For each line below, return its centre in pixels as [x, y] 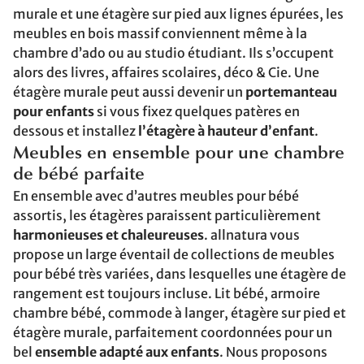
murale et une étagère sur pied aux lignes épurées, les [178, 14]
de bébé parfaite [79, 175]
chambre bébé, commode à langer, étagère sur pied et [180, 313]
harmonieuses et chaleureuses [108, 235]
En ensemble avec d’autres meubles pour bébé [156, 196]
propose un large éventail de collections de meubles [174, 254]
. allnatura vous [252, 235]
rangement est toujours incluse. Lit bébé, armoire [167, 293]
